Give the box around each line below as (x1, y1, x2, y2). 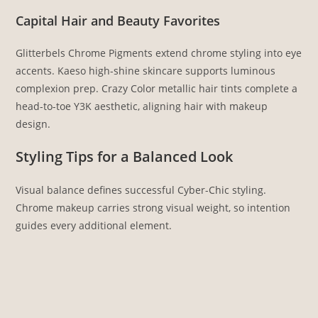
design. (16, 117, 51, 131)
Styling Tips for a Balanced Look (16, 147, 234, 167)
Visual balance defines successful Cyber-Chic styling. (16, 183, 267, 197)
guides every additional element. (16, 219, 172, 233)
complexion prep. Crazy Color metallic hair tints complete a (16, 82, 298, 96)
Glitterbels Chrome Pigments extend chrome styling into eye (16, 46, 302, 60)
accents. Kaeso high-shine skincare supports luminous (16, 64, 276, 78)
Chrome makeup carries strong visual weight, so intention (16, 201, 291, 215)
